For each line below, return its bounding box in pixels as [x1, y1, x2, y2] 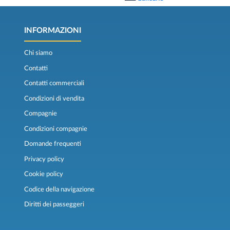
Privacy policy [24, 155, 64, 163]
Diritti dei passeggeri [24, 201, 84, 208]
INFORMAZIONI [24, 27, 81, 35]
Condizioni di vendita [24, 94, 84, 102]
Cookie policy [24, 170, 63, 178]
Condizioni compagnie [24, 125, 87, 132]
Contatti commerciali [24, 80, 84, 87]
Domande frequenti [24, 140, 81, 148]
